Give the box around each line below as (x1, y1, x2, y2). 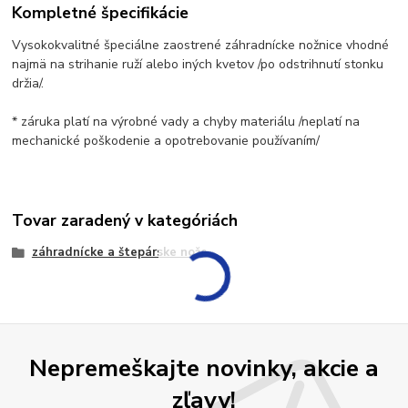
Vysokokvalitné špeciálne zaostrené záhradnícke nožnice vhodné (12, 36, 390, 54)
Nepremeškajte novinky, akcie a (29, 351, 379, 384)
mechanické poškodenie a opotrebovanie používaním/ (12, 131, 321, 149)
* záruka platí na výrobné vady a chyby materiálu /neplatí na (12, 112, 361, 130)
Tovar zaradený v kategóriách (12, 209, 239, 231)
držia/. (12, 74, 52, 92)
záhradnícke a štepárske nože (31, 243, 208, 260)
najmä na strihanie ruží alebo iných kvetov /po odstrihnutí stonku (12, 55, 384, 73)
